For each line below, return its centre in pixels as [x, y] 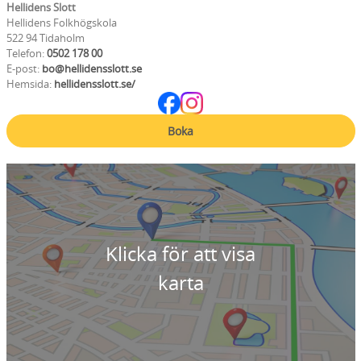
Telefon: [25, 54]
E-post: [24, 69]
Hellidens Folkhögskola [61, 23]
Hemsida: [30, 84]
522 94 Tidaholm [45, 38]
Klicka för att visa [180, 254]
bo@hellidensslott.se [91, 69]
